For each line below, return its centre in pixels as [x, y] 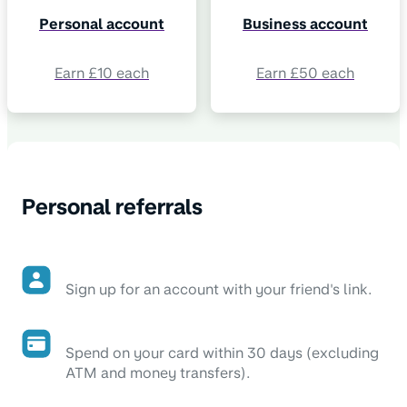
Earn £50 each [305, 73]
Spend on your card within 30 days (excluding [222, 353]
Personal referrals [112, 207]
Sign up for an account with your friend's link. [219, 289]
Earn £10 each [102, 73]
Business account [305, 24]
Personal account [102, 24]
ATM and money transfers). [158, 373]
